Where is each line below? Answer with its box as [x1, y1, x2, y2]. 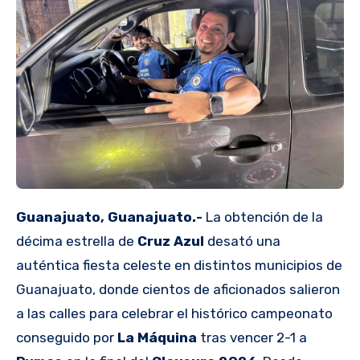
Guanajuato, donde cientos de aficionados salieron [16, 281, 340, 298]
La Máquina [117, 329, 200, 346]
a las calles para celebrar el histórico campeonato [16, 305, 333, 322]
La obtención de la [206, 209, 323, 226]
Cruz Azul [137, 233, 207, 250]
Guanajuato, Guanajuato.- [27, 209, 206, 226]
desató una [207, 233, 280, 250]
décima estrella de [16, 233, 137, 250]
